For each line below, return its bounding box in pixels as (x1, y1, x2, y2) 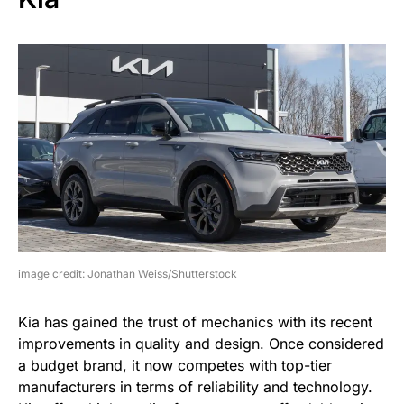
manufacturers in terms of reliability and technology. (18, 377, 372, 396)
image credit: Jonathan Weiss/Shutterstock (18, 266, 237, 280)
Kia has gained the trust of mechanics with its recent (18, 312, 372, 331)
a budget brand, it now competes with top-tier (18, 355, 332, 374)
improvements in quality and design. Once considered (18, 334, 384, 353)
